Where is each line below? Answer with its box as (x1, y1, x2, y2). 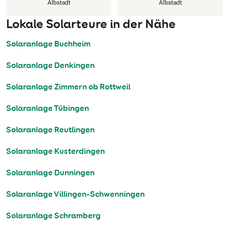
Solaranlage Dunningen (6, 167, 95, 178)
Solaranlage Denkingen (6, 60, 95, 71)
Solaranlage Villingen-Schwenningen (6, 189, 145, 200)
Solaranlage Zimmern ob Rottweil (6, 81, 130, 93)
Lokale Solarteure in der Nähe (6, 16, 176, 32)
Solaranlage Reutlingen (6, 124, 95, 135)
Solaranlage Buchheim (6, 38, 90, 50)
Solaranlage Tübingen (6, 103, 89, 114)
